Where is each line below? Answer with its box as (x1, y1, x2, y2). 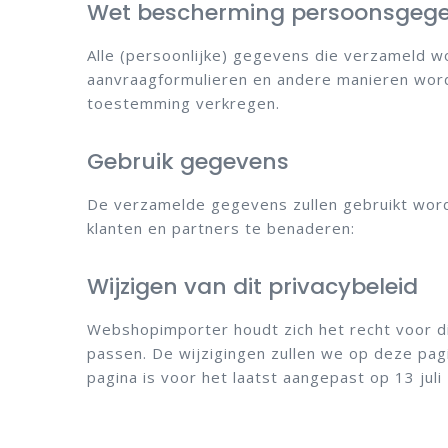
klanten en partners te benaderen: (87, 218, 355, 238)
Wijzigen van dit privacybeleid (87, 271, 418, 302)
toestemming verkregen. (87, 93, 280, 113)
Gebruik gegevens (87, 146, 289, 177)
